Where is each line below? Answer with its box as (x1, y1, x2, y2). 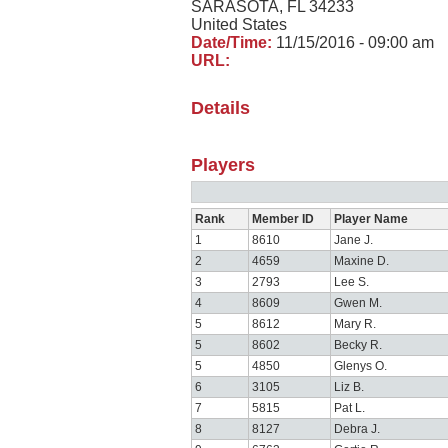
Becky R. (334, 338, 382, 352)
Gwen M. (334, 296, 382, 310)
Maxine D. (334, 254, 389, 268)
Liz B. (334, 380, 364, 394)
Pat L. (334, 401, 365, 415)
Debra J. (334, 422, 380, 436)
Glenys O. (334, 359, 387, 373)
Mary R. (334, 317, 376, 331)
